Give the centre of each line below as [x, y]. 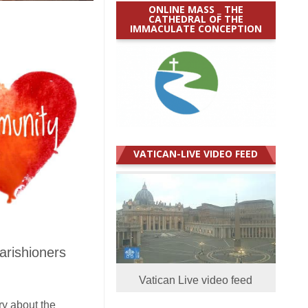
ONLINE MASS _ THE [196, 9]
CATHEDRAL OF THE [196, 19]
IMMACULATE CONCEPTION [196, 28]
